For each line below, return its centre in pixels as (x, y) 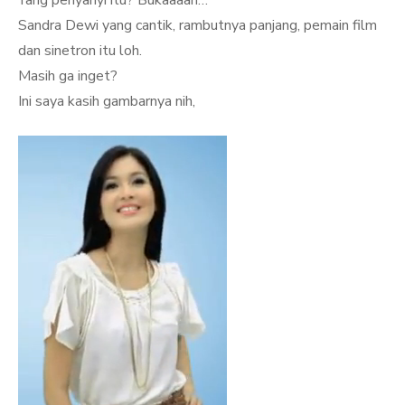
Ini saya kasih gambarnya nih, (107, 101)
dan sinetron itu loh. (80, 51)
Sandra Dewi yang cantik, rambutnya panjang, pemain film (198, 25)
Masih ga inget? (68, 76)
